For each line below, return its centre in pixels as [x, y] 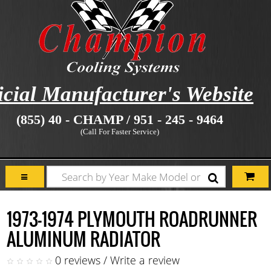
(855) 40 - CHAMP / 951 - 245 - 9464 [120, 119]
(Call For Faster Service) [120, 132]
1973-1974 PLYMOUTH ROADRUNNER [132, 219]
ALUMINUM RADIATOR [83, 239]
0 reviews [78, 260]
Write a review [145, 260]
